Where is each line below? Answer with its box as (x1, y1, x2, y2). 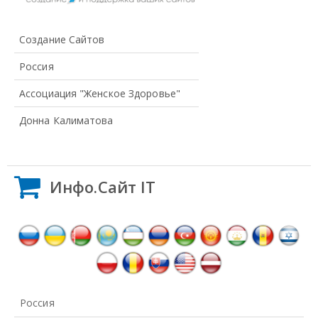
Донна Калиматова (19, 113, 114, 127)
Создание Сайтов (19, 32, 105, 46)
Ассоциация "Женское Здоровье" (19, 86, 180, 100)
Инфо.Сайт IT (50, 175, 156, 197)
